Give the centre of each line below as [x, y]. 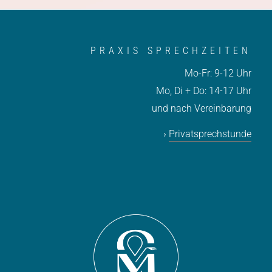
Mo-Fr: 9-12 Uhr [218, 73]
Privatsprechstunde [210, 134]
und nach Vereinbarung [202, 108]
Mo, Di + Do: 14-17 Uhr [204, 90]
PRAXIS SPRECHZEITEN [171, 50]
